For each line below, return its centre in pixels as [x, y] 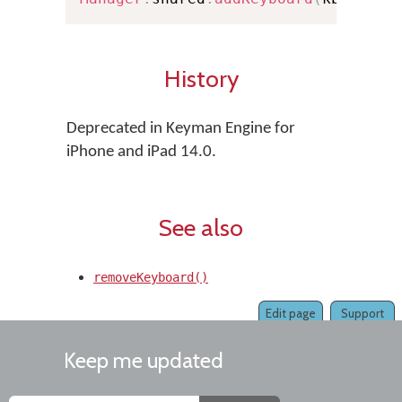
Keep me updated [144, 360]
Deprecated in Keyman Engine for [181, 129]
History [201, 79]
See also [201, 227]
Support [363, 313]
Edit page [291, 313]
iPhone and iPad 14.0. [141, 152]
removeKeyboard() [151, 277]
